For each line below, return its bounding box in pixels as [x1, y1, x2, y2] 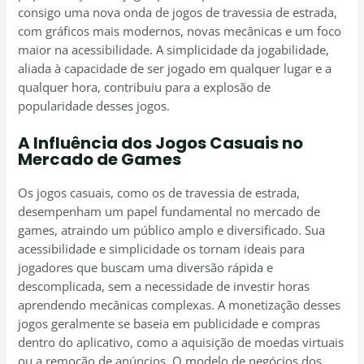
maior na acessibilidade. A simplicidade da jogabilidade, [18, 41, 330, 58]
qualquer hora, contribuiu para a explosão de [18, 79, 271, 96]
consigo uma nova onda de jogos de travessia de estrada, [18, 4, 338, 21]
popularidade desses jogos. [18, 97, 171, 115]
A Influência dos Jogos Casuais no [18, 131, 304, 154]
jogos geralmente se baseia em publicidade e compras [18, 314, 321, 331]
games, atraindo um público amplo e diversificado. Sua [18, 221, 326, 238]
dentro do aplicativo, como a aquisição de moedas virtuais [18, 333, 344, 350]
